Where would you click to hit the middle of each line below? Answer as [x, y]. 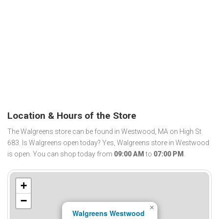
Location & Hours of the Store [72, 115]
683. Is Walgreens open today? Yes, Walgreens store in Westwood [108, 143]
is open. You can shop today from [61, 154]
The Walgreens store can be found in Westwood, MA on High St [104, 132]
